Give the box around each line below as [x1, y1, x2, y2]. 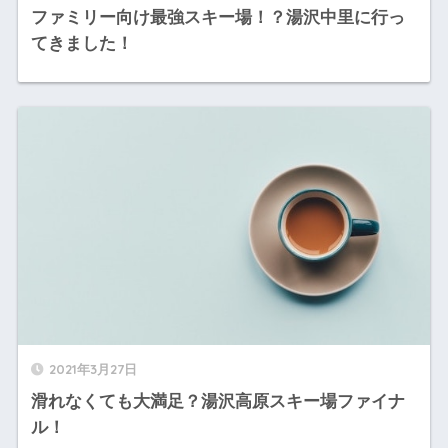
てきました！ [30, 33, 133, 53]
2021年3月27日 [48, 360, 137, 377]
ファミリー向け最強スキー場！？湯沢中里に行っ [30, 7, 405, 27]
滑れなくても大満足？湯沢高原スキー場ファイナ [30, 391, 405, 411]
